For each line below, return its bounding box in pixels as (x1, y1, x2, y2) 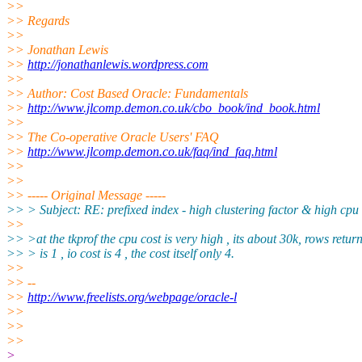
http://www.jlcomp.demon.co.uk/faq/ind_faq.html (27, 144, 277, 158)
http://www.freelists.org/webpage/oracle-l (27, 289, 237, 304)
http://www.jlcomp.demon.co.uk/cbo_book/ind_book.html (27, 100, 320, 115)
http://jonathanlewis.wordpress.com (27, 57, 208, 71)
